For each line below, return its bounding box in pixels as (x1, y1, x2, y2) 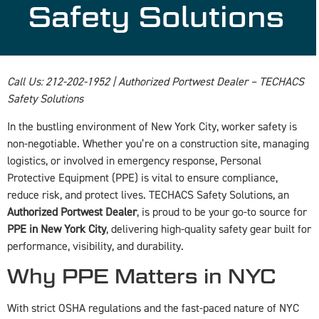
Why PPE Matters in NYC (7, 264, 276, 289)
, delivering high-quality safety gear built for (106, 221, 311, 236)
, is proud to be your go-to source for (137, 204, 307, 219)
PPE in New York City (7, 221, 106, 236)
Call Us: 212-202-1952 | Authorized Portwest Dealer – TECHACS (7, 75, 304, 90)
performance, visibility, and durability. (7, 239, 184, 253)
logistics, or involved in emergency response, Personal (7, 153, 261, 168)
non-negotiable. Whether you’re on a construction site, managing (7, 136, 309, 151)
